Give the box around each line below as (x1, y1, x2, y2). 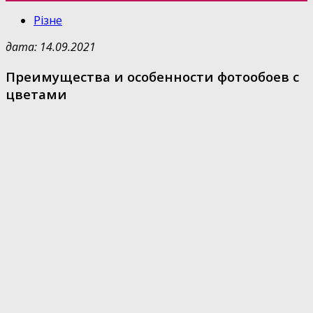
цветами (6, 85, 67, 103)
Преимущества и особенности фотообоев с (6, 67, 299, 85)
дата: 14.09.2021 (6, 39, 96, 54)
